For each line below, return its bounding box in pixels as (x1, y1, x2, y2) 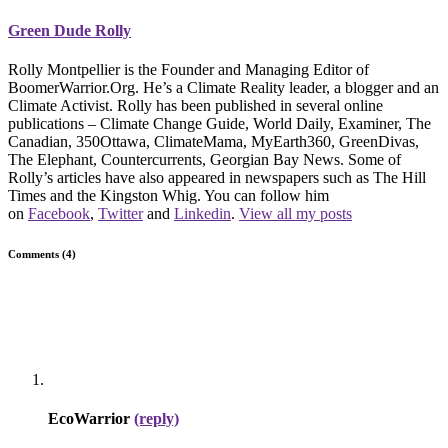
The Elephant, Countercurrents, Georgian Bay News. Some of (8, 151, 401, 169)
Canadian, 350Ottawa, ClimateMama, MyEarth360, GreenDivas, (8, 133, 419, 151)
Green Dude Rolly (8, 21, 131, 39)
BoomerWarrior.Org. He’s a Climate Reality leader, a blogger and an (8, 79, 439, 97)
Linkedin (174, 205, 231, 223)
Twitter (98, 205, 143, 223)
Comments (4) (8, 248, 76, 261)
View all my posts (239, 205, 352, 223)
